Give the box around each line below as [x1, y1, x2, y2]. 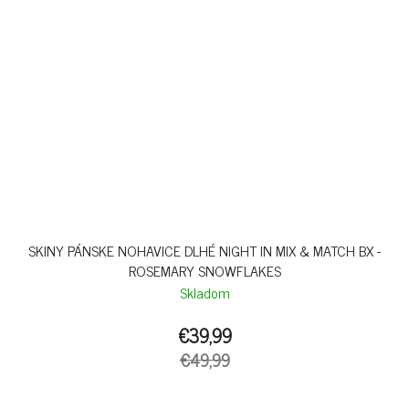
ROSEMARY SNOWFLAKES [128, 258, 281, 283]
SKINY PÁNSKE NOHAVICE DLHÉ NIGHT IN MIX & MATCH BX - [28, 238, 381, 263]
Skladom [179, 280, 230, 305]
